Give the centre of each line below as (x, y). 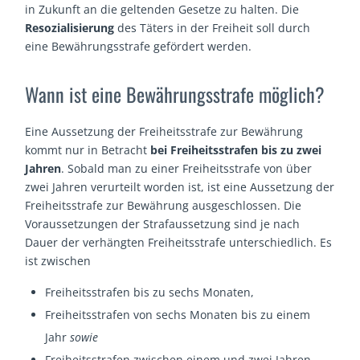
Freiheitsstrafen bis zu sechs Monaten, (150, 292)
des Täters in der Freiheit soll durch (213, 27)
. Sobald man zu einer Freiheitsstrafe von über (187, 169)
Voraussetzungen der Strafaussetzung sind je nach (163, 224)
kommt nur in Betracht (88, 150)
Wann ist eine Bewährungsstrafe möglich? (175, 94)
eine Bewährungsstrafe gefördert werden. (139, 46)
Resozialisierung (70, 27)
